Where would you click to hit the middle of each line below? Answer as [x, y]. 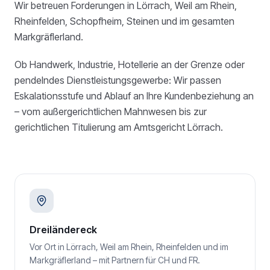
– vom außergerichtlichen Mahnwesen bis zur [111, 111]
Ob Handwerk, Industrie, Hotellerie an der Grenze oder [130, 64]
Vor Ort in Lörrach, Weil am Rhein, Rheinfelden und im [129, 247]
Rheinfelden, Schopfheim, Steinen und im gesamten [124, 21]
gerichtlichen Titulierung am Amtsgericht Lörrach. [119, 127]
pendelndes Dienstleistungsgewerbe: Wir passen [118, 80]
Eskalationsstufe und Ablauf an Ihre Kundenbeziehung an [134, 96]
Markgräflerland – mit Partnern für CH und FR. [115, 260]
